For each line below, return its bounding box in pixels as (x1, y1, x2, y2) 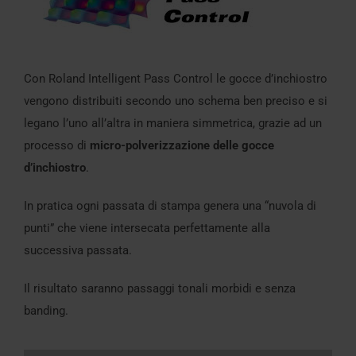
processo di (24, 138, 90, 153)
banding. (24, 304, 68, 319)
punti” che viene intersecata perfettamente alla (24, 221, 270, 236)
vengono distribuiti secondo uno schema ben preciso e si (24, 94, 327, 109)
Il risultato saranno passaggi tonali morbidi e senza (24, 281, 296, 296)
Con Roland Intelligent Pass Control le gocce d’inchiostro (24, 72, 327, 87)
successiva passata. (24, 243, 132, 258)
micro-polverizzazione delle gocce (90, 138, 274, 153)
